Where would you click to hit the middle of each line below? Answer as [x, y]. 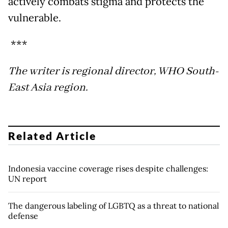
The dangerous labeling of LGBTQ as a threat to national [113, 205]
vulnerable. [35, 18]
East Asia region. [48, 88]
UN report [27, 178]
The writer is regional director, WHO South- [113, 72]
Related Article [52, 135]
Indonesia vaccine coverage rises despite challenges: [108, 168]
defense [23, 216]
